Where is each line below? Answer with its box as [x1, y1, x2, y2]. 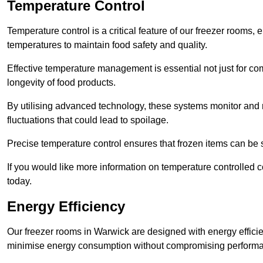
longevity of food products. [7, 77, 116, 88]
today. [7, 176, 32, 187]
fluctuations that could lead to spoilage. [7, 115, 168, 126]
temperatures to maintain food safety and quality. [7, 40, 207, 50]
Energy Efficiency [7, 198, 125, 215]
